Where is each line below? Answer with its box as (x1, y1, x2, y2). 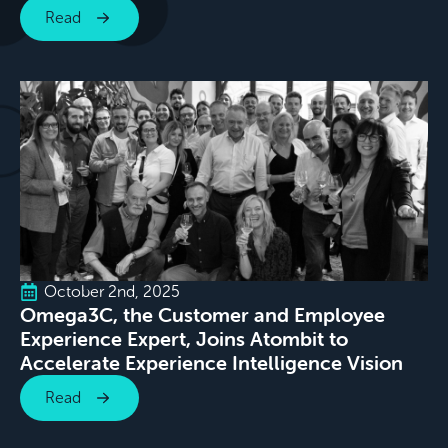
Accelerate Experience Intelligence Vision (20, 350, 403, 376)
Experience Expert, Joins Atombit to (20, 326, 348, 352)
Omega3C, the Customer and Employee (20, 302, 385, 328)
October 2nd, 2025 (44, 283, 180, 301)
